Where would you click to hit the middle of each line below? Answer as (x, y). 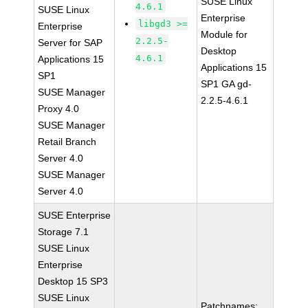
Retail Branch (67, 142)
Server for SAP (70, 43)
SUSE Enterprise (75, 215)
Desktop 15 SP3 (73, 281)
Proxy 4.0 (59, 109)
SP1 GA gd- (227, 84)
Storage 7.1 (64, 232)
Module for (224, 34)
